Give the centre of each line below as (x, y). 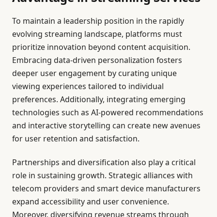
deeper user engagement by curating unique (94, 73)
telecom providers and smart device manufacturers (106, 189)
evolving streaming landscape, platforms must (97, 34)
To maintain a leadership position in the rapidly (98, 21)
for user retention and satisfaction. (76, 139)
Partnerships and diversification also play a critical (104, 163)
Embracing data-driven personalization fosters (97, 60)
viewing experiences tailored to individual (88, 86)
